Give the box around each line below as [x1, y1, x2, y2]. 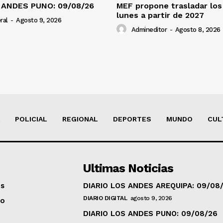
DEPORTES [113, 114, 151, 123]
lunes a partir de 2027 [116, 10, 204, 20]
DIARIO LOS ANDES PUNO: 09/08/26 [83, 209, 218, 218]
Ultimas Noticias [83, 161, 174, 175]
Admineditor [131, 25, 167, 33]
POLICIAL [15, 114, 47, 123]
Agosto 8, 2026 [175, 25, 221, 33]
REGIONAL [62, 114, 98, 123]
